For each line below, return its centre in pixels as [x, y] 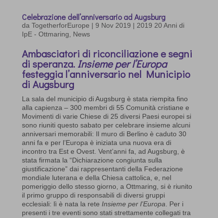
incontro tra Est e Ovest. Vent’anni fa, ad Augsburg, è [103, 151]
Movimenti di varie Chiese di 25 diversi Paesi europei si [106, 116]
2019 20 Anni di [160, 25]
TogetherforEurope [60, 25]
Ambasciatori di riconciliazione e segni [107, 53]
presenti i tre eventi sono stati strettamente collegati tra [106, 212]
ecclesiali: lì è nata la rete [62, 204]
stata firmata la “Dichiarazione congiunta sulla [92, 160]
